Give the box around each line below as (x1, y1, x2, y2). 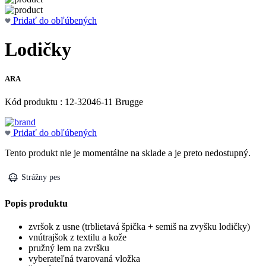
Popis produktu (5, 198, 68, 209)
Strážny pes (21, 172, 60, 182)
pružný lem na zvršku (28, 243, 109, 254)
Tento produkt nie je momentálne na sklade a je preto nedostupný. (5, 147, 251, 158)
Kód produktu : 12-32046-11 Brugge (5, 96, 143, 107)
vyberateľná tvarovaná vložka (28, 254, 140, 264)
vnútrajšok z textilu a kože (28, 232, 126, 243)
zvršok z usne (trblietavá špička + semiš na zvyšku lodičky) (28, 221, 250, 232)
